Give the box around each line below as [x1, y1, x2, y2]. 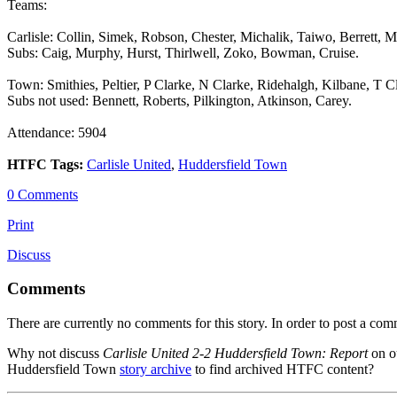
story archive [120, 362, 191, 378]
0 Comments [7, 186, 78, 202]
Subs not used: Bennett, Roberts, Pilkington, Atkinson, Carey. [7, 92, 352, 108]
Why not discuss [7, 346, 103, 362]
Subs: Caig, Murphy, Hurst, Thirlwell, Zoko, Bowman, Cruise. [7, 44, 359, 60]
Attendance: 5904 [7, 124, 106, 140]
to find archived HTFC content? [191, 362, 374, 378]
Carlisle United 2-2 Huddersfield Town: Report [103, 346, 368, 362]
